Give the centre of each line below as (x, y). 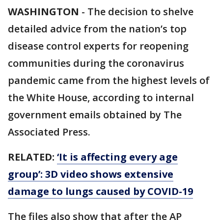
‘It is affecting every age (117, 157)
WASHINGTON (43, 12)
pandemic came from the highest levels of (109, 80)
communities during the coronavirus (96, 63)
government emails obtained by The (95, 115)
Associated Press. (49, 132)
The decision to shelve (140, 12)
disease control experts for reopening (98, 46)
